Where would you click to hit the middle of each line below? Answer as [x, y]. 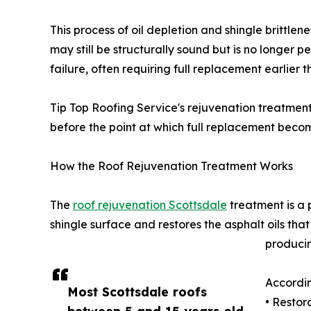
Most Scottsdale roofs [137, 292]
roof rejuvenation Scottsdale [150, 205]
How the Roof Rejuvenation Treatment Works [171, 166]
